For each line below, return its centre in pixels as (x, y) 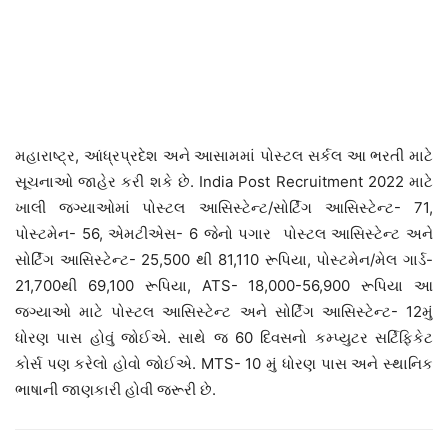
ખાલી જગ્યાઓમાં (73, 208)
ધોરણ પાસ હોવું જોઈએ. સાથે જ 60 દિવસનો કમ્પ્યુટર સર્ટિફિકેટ (224, 338)
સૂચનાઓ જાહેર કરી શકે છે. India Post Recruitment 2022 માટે (224, 182)
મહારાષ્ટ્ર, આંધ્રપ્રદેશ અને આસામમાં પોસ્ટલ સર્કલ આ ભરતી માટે (224, 156)
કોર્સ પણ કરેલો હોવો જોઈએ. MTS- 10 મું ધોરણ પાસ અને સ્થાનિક (224, 364)
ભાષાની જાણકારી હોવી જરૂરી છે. (115, 390)
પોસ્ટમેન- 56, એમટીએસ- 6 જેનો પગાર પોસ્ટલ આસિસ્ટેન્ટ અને (224, 234)
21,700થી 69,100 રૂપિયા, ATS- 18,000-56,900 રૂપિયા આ (224, 286)
